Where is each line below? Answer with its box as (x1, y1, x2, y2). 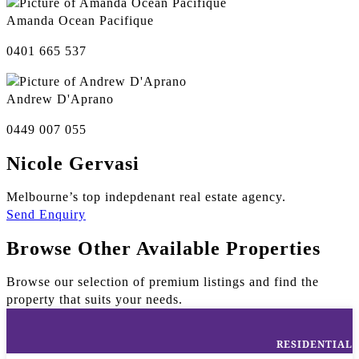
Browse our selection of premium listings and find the (6, 274, 319, 288)
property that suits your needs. (6, 292, 183, 306)
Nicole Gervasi (6, 153, 139, 175)
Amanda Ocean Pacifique (6, 14, 154, 28)
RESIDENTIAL (276, 337, 353, 351)
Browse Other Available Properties (6, 237, 321, 259)
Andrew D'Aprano (6, 92, 114, 107)
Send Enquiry (6, 208, 86, 222)
